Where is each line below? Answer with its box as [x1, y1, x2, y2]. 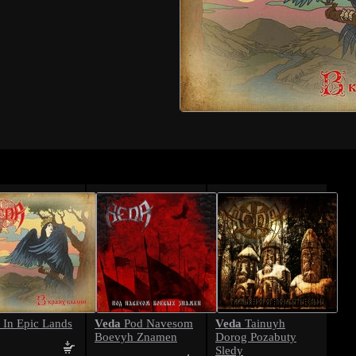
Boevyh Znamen [95, 331, 177, 343]
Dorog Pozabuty [215, 331, 296, 343]
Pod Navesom [121, 317, 193, 330]
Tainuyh [242, 317, 285, 330]
